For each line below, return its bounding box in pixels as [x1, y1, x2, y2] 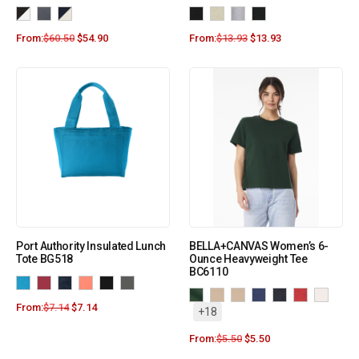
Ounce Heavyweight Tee [189, 252, 308, 266]
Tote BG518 [16, 252, 73, 266]
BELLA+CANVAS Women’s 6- [189, 240, 329, 253]
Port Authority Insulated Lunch [16, 240, 166, 253]
